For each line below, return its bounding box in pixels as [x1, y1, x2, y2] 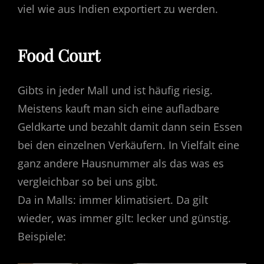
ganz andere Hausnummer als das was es [18, 156, 224, 171]
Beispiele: [18, 229, 66, 244]
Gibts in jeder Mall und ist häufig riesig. [18, 83, 213, 98]
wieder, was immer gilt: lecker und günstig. [18, 211, 231, 226]
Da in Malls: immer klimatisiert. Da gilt [18, 193, 208, 207]
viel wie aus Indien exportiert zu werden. [18, 2, 218, 16]
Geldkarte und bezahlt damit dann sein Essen [18, 120, 242, 134]
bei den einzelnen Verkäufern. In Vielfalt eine [18, 138, 239, 153]
